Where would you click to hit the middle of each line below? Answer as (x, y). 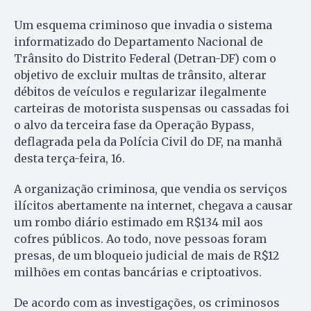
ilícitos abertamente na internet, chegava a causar (153, 206)
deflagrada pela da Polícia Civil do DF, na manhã (148, 142)
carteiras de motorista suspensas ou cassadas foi (152, 109)
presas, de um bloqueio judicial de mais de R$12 (146, 256)
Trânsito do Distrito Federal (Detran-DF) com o (145, 59)
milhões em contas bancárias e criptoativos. (139, 272)
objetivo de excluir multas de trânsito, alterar (140, 75)
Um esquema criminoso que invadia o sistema (143, 25)
